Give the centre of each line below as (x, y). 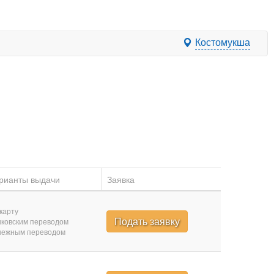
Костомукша (223, 42)
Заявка (120, 179)
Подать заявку (147, 221)
